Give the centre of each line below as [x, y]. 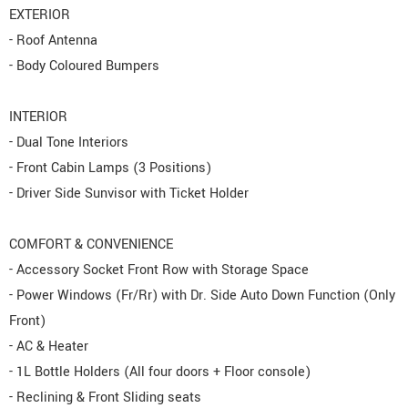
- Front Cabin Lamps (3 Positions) [110, 168]
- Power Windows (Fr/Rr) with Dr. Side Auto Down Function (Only [202, 296]
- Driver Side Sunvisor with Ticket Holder [129, 194]
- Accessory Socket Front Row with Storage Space [159, 270]
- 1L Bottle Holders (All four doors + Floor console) [160, 372]
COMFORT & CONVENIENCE [91, 245]
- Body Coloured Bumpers [84, 66]
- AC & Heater [49, 347]
